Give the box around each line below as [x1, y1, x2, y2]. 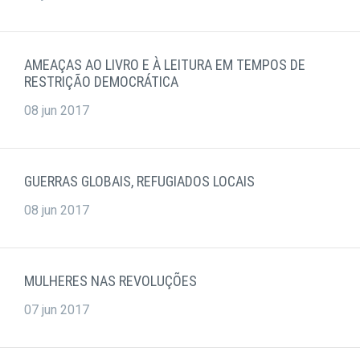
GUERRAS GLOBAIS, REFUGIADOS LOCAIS [24, 173, 255, 190]
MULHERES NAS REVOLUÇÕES [24, 272, 197, 290]
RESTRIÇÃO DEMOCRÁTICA [24, 73, 178, 91]
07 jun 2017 [24, 302, 89, 318]
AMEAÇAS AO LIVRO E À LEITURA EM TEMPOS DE [24, 56, 305, 74]
